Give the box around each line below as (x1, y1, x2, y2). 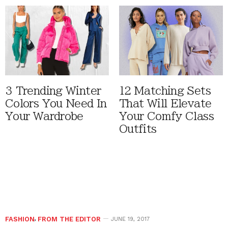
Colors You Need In (5, 98, 107, 109)
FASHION (5, 215, 35, 223)
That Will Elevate (119, 98, 212, 109)
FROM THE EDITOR (38, 215, 101, 223)
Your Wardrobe (5, 110, 83, 122)
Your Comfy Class (119, 110, 214, 122)
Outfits (119, 123, 157, 134)
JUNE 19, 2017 (111, 215, 150, 222)
